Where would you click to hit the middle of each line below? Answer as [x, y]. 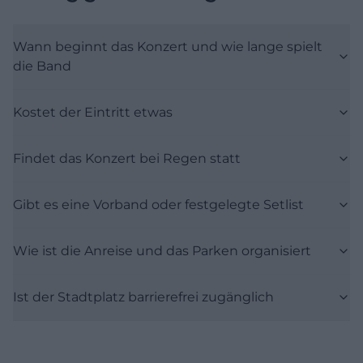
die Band [42, 66]
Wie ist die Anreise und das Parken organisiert [162, 251]
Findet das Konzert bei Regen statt [127, 159]
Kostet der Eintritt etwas [93, 113]
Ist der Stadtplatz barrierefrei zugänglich [143, 297]
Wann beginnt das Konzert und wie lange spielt [168, 47]
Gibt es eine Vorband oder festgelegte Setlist [158, 205]
